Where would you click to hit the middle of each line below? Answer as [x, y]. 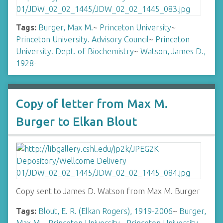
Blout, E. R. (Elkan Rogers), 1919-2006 [106, 211]
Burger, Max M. [66, 27]
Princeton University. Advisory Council [82, 39]
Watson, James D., [173, 51]
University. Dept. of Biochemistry [75, 51]
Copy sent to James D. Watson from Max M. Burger [108, 191]
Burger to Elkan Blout [76, 122]
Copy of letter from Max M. [92, 104]
